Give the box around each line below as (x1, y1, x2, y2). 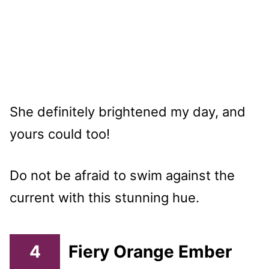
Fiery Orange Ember (68, 241, 232, 262)
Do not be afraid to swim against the (10, 167, 235, 183)
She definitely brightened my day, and (10, 103, 246, 119)
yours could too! (10, 125, 110, 142)
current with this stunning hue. (10, 189, 199, 205)
